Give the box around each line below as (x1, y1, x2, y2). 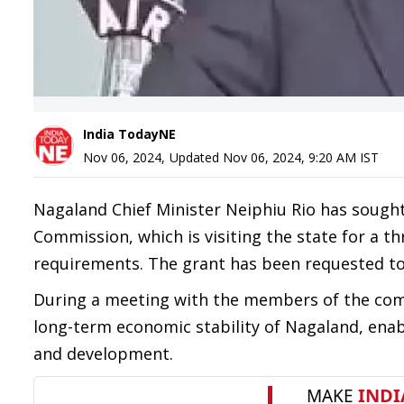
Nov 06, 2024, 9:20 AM (223, 149, 356, 166)
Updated (170, 149, 223, 166)
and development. (33, 343, 173, 364)
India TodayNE (83, 125, 176, 142)
